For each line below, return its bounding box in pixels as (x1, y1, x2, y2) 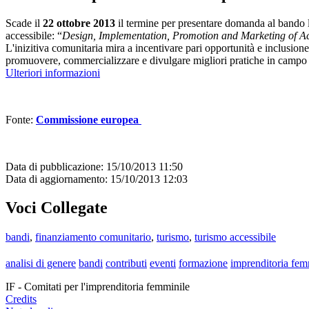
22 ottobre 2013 (43, 17, 115, 29)
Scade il (6, 17, 43, 29)
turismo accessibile (195, 231, 276, 243)
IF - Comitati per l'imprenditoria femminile (6, 281, 190, 293)
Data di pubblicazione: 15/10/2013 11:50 (6, 160, 183, 172)
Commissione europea (36, 113, 141, 126)
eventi (150, 257, 176, 270)
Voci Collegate (6, 199, 108, 217)
